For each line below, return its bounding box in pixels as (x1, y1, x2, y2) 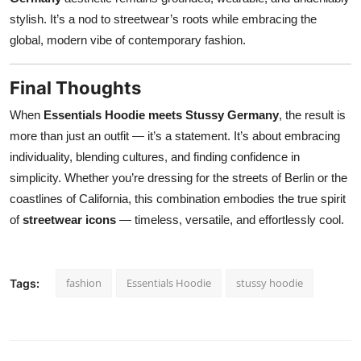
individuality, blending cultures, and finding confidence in (10, 149, 300, 164)
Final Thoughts (10, 77, 141, 98)
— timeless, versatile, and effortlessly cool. (116, 212, 344, 226)
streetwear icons (23, 212, 116, 226)
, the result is (279, 107, 346, 122)
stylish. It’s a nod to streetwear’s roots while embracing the (10, 11, 317, 26)
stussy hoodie (236, 275, 303, 290)
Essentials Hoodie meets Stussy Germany (44, 107, 279, 122)
